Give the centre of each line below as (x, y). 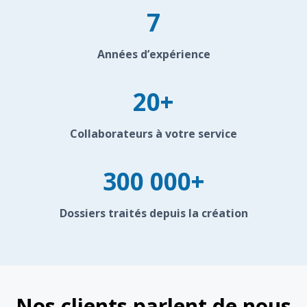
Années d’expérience (153, 54)
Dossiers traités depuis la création (153, 213)
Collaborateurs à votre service (153, 133)
